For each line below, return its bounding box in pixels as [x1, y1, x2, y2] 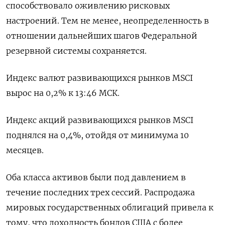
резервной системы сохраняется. [6, 46, 147, 56]
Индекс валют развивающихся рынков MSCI [6, 73, 193, 83]
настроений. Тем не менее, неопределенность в [6, 16, 209, 26]
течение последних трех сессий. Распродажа [6, 187, 195, 198]
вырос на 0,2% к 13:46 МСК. [6, 88, 120, 98]
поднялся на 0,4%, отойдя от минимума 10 [6, 130, 189, 141]
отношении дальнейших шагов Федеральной [6, 31, 197, 41]
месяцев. [6, 145, 44, 156]
